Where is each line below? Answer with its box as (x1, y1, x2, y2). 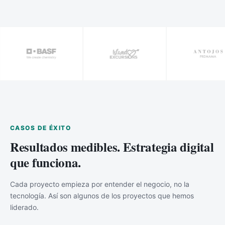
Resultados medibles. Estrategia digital (10, 138, 214, 156)
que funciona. (10, 153, 81, 172)
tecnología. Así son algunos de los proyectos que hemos (10, 191, 194, 200)
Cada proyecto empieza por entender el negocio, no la (10, 180, 189, 188)
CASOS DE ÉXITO (10, 124, 71, 132)
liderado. (10, 203, 39, 211)
